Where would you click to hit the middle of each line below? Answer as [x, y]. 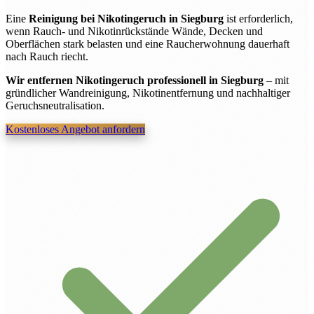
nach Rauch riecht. [47, 56]
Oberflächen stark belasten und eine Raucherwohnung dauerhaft [148, 43]
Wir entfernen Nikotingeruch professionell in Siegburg [135, 80]
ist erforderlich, [258, 18]
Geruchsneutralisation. [55, 105]
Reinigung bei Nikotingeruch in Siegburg [126, 18]
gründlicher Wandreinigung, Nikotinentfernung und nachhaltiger [148, 93]
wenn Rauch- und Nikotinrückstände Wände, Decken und [134, 31]
